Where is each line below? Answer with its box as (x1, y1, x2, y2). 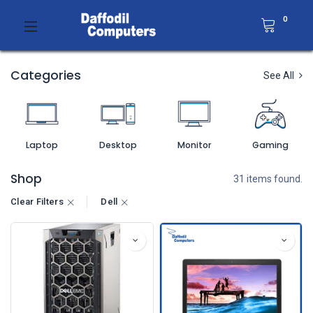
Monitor (177, 139, 212, 151)
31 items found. (233, 173, 303, 184)
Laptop (26, 139, 58, 151)
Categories (10, 67, 81, 84)
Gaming (252, 139, 289, 151)
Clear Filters (10, 196, 64, 207)
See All (263, 69, 296, 81)
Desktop (99, 139, 137, 151)
